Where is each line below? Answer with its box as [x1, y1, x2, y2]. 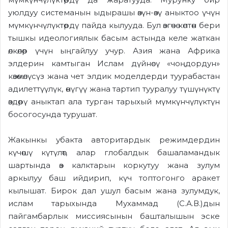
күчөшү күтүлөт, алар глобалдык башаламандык [8, 147, 220, 157]
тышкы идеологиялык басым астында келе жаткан [8, 33, 220, 43]
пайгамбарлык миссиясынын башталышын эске [8, 211, 220, 221]
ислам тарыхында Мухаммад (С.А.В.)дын [8, 198, 220, 208]
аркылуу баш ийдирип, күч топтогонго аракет [8, 173, 220, 183]
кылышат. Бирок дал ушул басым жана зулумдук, [8, 185, 220, 195]
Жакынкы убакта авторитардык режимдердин [8, 134, 220, 145]
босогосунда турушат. [8, 109, 97, 119]
